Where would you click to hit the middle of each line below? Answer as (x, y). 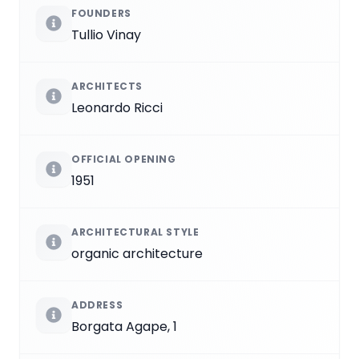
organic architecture (137, 253)
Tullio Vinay (106, 34)
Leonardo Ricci (117, 107)
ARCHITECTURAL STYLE (135, 232)
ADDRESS (97, 305)
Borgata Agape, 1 (124, 326)
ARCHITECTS (107, 86)
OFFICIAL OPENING (124, 159)
